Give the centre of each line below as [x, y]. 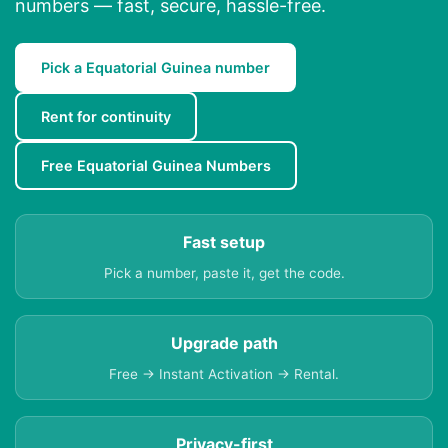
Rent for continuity [106, 117]
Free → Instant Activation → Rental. [224, 374]
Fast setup [224, 242]
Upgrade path [224, 343]
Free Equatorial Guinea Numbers [156, 166]
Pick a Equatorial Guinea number [155, 68]
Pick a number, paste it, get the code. [224, 273]
